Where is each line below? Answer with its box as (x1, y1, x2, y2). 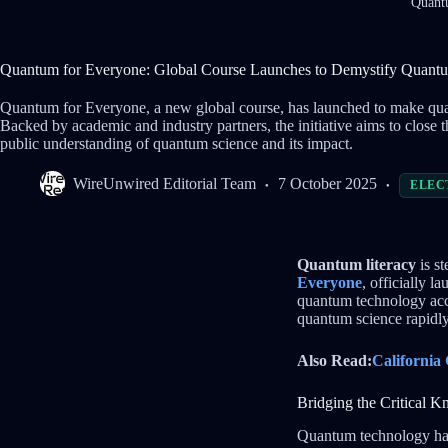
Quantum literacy (297, 256, 416, 274)
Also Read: (297, 352, 372, 370)
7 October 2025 (278, 175, 377, 193)
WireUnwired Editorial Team (73, 175, 256, 193)
